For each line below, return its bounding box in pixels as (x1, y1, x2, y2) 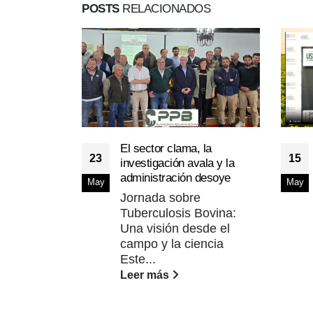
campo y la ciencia (120, 236, 224, 251)
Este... (120, 252, 156, 266)
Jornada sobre (120, 190, 201, 205)
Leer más (120, 268, 172, 281)
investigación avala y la (120, 156, 234, 170)
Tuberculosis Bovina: (120, 205, 236, 220)
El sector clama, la (120, 141, 212, 155)
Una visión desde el (120, 221, 230, 235)
